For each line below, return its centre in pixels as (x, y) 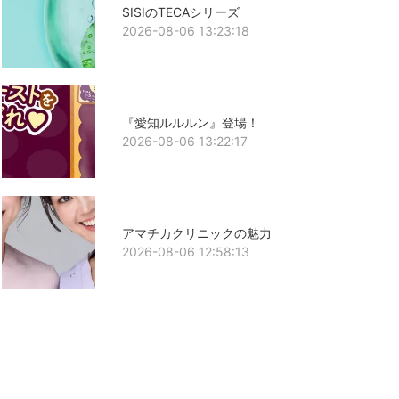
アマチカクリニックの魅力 (196, 233)
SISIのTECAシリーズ (180, 12)
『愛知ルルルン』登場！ (190, 122)
